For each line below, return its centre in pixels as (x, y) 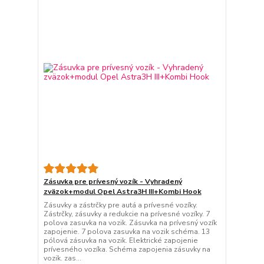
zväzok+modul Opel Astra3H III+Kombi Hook (122, 192)
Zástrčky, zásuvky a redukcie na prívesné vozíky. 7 (126, 214)
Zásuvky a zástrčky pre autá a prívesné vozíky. (120, 205)
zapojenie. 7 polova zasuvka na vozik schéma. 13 (126, 232)
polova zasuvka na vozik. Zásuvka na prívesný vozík (130, 223)
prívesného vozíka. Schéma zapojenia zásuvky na (127, 249)
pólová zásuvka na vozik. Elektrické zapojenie (121, 240)
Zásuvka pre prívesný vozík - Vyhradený (113, 181)
